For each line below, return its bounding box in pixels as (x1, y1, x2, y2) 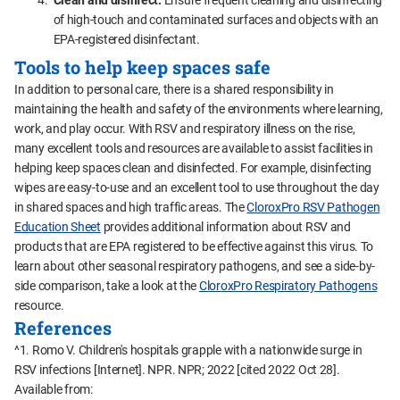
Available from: (14, 382, 93, 397)
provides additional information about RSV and (100, 220, 351, 235)
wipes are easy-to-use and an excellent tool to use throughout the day (14, 180, 379, 196)
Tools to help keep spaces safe (14, 55, 271, 79)
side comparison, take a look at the (14, 279, 199, 294)
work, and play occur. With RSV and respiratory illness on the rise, (14, 121, 355, 137)
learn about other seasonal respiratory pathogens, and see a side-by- (14, 259, 375, 274)
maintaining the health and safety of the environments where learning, (14, 102, 383, 117)
